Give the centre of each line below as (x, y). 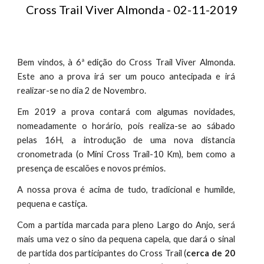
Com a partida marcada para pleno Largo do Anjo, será (126, 225)
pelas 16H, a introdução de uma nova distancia (126, 140)
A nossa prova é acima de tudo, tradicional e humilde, (126, 189)
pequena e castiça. (52, 204)
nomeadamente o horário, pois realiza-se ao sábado (126, 126)
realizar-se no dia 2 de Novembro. (82, 90)
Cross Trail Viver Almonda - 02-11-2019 (132, 9)
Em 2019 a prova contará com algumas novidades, (126, 112)
